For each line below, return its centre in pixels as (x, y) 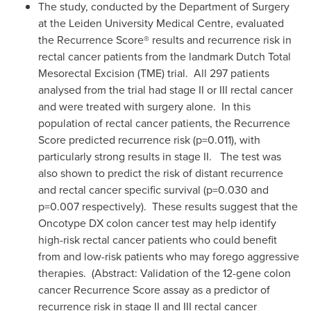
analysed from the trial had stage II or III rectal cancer (166, 90)
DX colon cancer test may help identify (183, 223)
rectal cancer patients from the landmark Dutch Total (165, 56)
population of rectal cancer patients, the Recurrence (164, 123)
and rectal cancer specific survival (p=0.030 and (153, 190)
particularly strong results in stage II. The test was (160, 156)
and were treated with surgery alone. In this (144, 106)
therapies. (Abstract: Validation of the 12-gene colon (165, 273)
